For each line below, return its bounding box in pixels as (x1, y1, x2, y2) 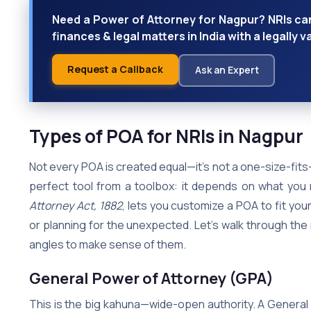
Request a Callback (67, 62, 163, 76)
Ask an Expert (194, 63, 259, 77)
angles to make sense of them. (29, 236, 186, 252)
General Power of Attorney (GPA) (29, 267, 274, 289)
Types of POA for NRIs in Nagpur (29, 123, 303, 149)
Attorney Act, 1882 (29, 197, 122, 213)
